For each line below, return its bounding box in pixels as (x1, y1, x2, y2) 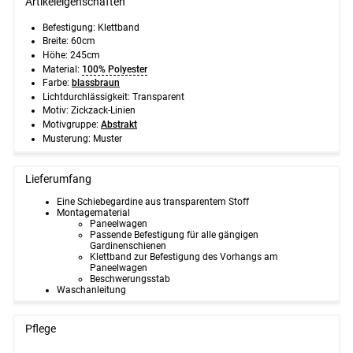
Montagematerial (57, 207, 130, 219)
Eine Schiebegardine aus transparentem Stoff (57, 196, 249, 208)
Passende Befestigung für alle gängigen (90, 229, 258, 241)
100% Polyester (82, 63, 147, 75)
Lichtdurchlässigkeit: (43, 91, 130, 102)
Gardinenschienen (90, 240, 166, 252)
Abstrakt (101, 118, 137, 130)
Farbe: (43, 77, 69, 89)
